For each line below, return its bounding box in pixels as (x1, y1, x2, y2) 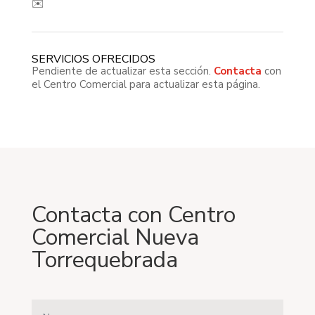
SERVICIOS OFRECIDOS (31, 51, 155, 67)
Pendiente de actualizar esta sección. (31, 64, 214, 78)
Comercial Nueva (31, 222, 199, 252)
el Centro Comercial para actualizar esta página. (31, 77, 260, 91)
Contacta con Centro (31, 200, 236, 230)
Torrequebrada (31, 245, 178, 275)
